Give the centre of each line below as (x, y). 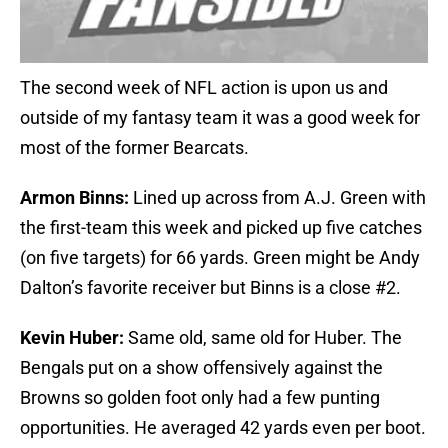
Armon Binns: (74, 198)
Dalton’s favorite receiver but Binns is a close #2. (210, 288)
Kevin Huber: (72, 338)
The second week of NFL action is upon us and (204, 88)
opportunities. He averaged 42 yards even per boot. (223, 428)
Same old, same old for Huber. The (263, 338)
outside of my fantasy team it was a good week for (220, 118)
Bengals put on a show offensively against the (201, 368)
